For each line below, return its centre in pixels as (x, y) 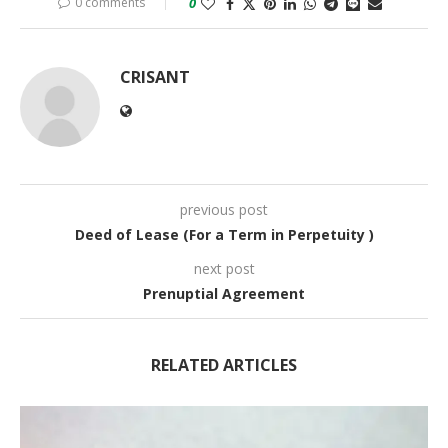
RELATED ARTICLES (224, 364)
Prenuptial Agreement (224, 293)
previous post (224, 209)
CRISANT (155, 76)
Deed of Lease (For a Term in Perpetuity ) (224, 234)
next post (224, 268)
